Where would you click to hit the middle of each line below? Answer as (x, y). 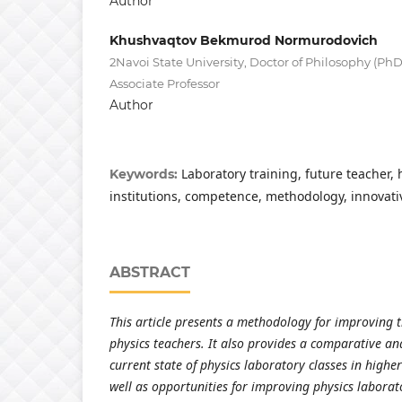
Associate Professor (165, 83)
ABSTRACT (150, 272)
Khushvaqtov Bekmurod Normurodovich (244, 40)
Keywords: (145, 174)
